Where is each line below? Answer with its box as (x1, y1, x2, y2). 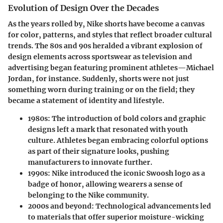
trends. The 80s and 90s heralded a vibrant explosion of (8, 41, 203, 51)
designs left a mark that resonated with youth (28, 125, 188, 134)
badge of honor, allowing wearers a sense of (28, 180, 183, 189)
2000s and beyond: (28, 202, 94, 211)
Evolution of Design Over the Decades (8, 2, 159, 13)
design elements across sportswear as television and (8, 52, 192, 62)
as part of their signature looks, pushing (28, 147, 169, 156)
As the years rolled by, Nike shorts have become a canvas (8, 19, 205, 29)
